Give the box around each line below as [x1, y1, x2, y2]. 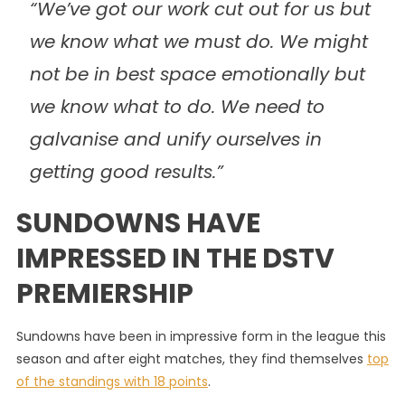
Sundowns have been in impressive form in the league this [15, 327, 386, 345]
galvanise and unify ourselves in [29, 127, 322, 152]
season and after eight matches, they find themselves [15, 350, 367, 368]
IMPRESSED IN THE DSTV [15, 240, 334, 278]
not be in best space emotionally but [29, 61, 365, 87]
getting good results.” [29, 159, 223, 184]
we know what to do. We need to [29, 94, 325, 119]
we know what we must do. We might [29, 29, 368, 54]
